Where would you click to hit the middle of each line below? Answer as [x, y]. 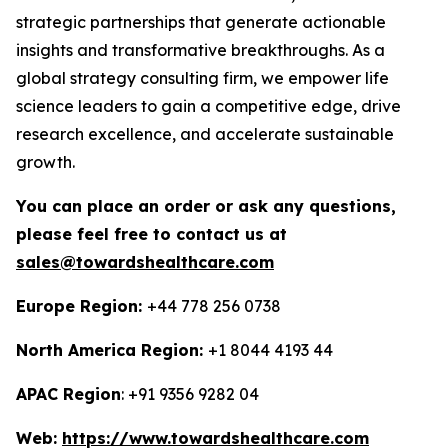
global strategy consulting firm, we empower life [202, 78]
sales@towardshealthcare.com [145, 262]
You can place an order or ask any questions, [206, 206]
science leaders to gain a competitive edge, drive [208, 106]
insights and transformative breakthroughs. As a [200, 50]
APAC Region [68, 394]
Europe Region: [81, 306]
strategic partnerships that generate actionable [201, 22]
